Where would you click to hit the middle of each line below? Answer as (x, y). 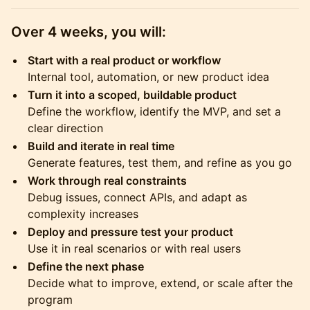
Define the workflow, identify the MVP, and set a (154, 111)
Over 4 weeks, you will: (89, 32)
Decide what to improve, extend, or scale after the (160, 283)
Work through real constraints (107, 181)
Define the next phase (86, 266)
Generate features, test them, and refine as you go (160, 163)
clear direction (65, 128)
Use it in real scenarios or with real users (134, 248)
